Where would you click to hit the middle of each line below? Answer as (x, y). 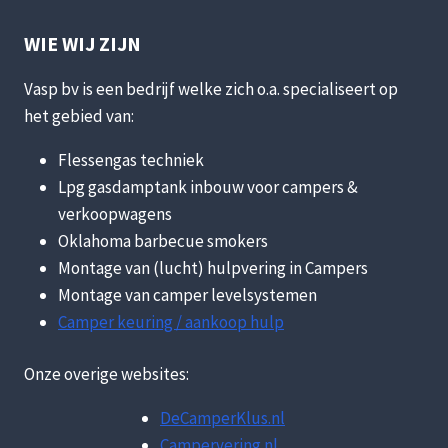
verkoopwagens (115, 213)
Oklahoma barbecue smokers (163, 240)
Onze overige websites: (106, 374)
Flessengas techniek (131, 159)
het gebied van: (79, 115)
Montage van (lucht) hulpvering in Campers (213, 267)
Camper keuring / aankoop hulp (171, 321)
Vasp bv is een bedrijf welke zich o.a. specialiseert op (211, 88)
